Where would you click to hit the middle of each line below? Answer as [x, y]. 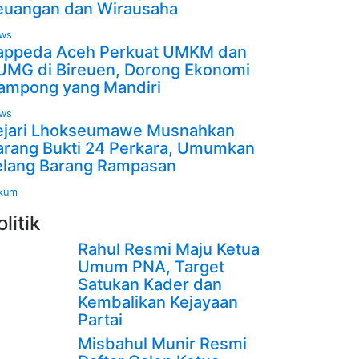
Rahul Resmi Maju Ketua [168, 249]
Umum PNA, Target [151, 267]
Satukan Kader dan [149, 284]
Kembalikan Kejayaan [157, 302]
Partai [100, 320]
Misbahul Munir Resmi [162, 344]
